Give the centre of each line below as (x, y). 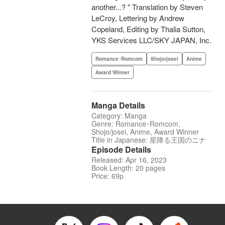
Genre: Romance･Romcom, (136, 124)
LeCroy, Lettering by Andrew (138, 18)
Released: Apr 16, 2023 (129, 160)
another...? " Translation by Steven (147, 7)
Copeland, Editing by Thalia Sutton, (148, 29)
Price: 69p (107, 176)
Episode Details (121, 150)
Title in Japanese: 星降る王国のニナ (149, 140)
